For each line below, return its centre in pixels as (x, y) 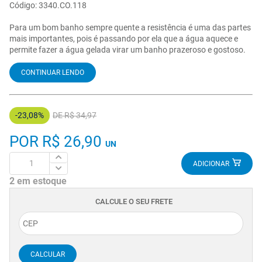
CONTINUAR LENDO (53, 72)
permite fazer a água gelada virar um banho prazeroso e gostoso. (127, 49)
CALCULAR (48, 254)
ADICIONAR (211, 164)
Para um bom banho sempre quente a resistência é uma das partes (130, 27)
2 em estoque (38, 181)
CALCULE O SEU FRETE (134, 201)
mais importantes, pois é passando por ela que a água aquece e (124, 38)
